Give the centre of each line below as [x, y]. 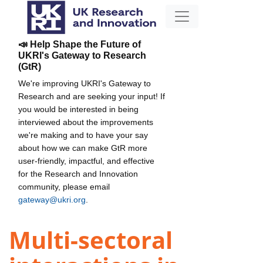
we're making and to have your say [83, 135]
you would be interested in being [78, 109]
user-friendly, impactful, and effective [86, 161]
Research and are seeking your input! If [92, 96]
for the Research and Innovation [78, 173]
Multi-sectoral [91, 240]
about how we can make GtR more [83, 148]
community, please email [64, 186]
